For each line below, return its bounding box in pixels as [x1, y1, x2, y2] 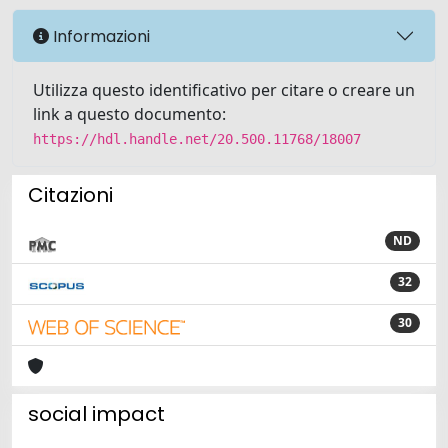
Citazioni [28, 181, 113, 209]
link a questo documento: [33, 103, 226, 125]
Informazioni [49, 24, 150, 48]
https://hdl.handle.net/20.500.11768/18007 [33, 131, 361, 147]
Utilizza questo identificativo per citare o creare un [33, 79, 415, 101]
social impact [28, 400, 165, 428]
